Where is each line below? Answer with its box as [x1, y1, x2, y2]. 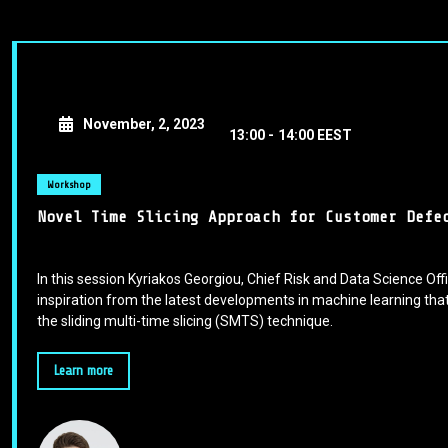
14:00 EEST [278, 126, 352, 143]
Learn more [54, 362, 113, 378]
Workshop [47, 178, 91, 190]
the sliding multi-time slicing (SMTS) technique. [37, 312, 333, 329]
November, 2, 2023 [83, 115, 205, 132]
